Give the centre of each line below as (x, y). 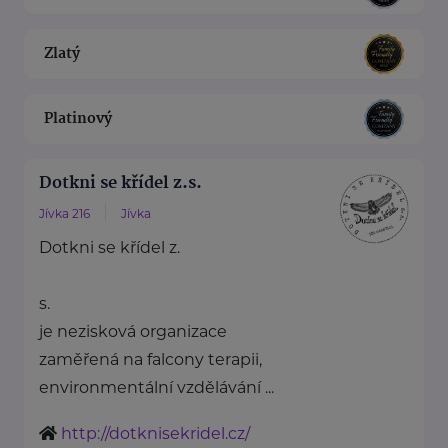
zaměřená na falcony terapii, (150, 360)
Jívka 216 (64, 214)
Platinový (78, 118)
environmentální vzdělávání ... (156, 388)
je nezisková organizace (133, 332)
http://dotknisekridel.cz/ (155, 434)
